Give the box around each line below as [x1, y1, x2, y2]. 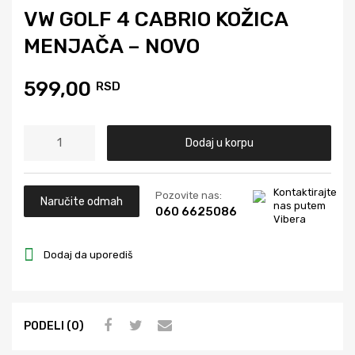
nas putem [273, 200, 326, 212]
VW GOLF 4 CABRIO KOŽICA [24, 6, 288, 32]
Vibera [273, 213, 307, 226]
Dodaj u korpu [185, 136, 254, 150]
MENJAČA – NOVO [24, 33, 200, 59]
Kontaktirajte [273, 186, 338, 199]
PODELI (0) [24, 319, 84, 333]
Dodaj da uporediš [44, 248, 133, 261]
